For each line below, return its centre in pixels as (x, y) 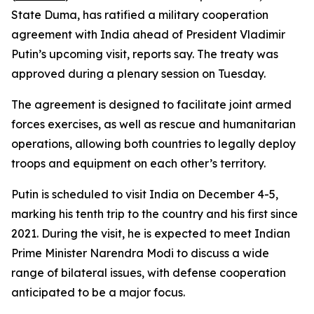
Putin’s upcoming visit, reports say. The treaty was (145, 54)
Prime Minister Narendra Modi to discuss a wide (140, 253)
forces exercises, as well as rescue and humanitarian (153, 124)
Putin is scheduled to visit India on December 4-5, (145, 194)
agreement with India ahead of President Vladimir (148, 34)
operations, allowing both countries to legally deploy (153, 144)
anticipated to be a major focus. (98, 292)
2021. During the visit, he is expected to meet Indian (151, 233)
